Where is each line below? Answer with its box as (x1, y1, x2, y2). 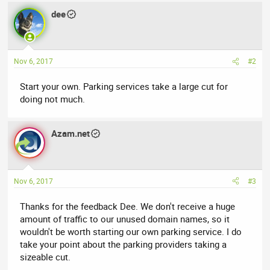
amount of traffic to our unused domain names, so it (20, 212, 230, 225)
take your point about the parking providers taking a (20, 237, 227, 250)
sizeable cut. (20, 250, 71, 263)
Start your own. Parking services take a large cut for (20, 80, 228, 93)
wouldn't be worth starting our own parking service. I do (20, 225, 242, 237)
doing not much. (20, 93, 86, 105)
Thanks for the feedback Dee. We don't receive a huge (20, 199, 236, 212)
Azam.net (51, 127, 90, 140)
